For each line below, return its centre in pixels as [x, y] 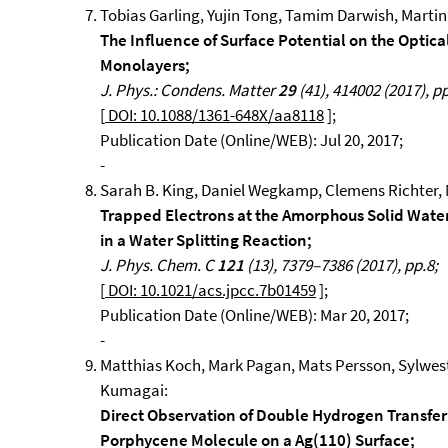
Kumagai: [134, 390]
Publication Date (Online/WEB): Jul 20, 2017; [251, 140]
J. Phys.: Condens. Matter [189, 90]
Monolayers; [145, 65]
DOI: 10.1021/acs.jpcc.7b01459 [210, 290]
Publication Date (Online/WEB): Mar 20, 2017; [254, 315]
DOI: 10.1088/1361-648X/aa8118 [214, 115]
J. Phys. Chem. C [158, 265]
